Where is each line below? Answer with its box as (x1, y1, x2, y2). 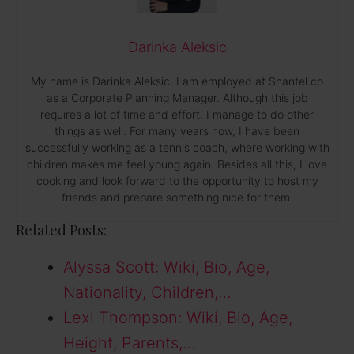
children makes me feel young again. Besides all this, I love (27, 157, 327, 171)
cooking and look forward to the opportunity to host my (36, 174, 318, 188)
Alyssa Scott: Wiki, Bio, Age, (63, 258, 269, 277)
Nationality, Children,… (63, 283, 232, 303)
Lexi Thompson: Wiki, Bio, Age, (63, 308, 292, 328)
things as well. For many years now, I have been (55, 124, 299, 138)
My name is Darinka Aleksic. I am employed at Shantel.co (31, 74, 323, 88)
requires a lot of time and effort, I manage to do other (40, 107, 314, 122)
